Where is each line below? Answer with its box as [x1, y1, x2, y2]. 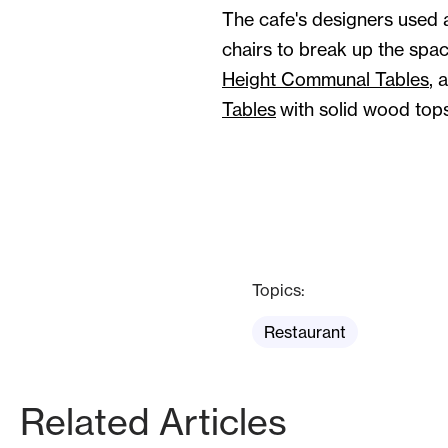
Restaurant [264, 322, 346, 342]
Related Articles [20, 399, 287, 444]
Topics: [252, 280, 305, 300]
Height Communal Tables [222, 68, 429, 91]
